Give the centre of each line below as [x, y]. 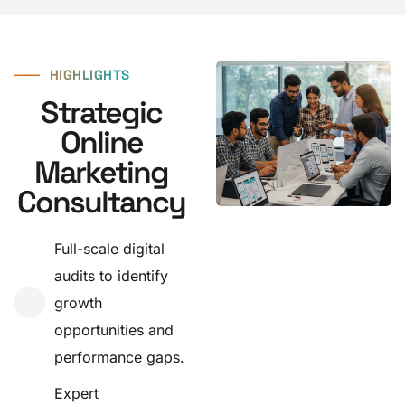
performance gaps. [119, 357]
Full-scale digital [109, 248]
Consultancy [101, 202]
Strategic [101, 112]
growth [78, 302]
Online [101, 142]
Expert [76, 393]
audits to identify [111, 275]
